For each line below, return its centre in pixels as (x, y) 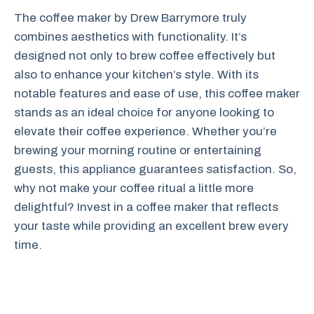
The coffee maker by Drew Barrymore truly (130, 18)
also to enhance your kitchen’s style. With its (136, 75)
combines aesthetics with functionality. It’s (130, 37)
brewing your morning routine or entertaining (138, 150)
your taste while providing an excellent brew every (151, 226)
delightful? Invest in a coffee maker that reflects (146, 207)
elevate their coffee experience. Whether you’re (145, 131)
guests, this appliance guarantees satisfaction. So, (155, 169)
